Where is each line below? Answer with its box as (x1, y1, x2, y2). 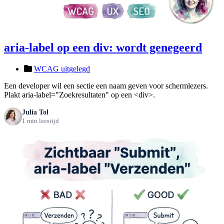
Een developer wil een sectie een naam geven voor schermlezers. (4, 81, 208, 90)
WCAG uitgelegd (34, 64, 90, 73)
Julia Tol (22, 108, 48, 116)
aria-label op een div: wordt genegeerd (4, 40, 202, 54)
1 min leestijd (22, 117, 59, 124)
